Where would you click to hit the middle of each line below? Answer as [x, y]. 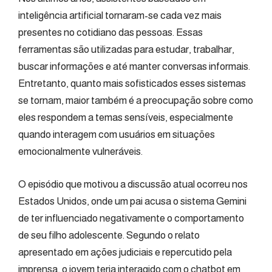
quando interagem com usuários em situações [117, 134]
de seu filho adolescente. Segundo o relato [109, 235]
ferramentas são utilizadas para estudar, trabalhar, [126, 49]
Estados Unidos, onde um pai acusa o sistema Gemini [132, 201]
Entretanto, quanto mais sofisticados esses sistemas [132, 83]
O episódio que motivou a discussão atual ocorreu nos [133, 184]
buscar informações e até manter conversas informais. [134, 66]
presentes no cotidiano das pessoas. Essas [110, 32]
